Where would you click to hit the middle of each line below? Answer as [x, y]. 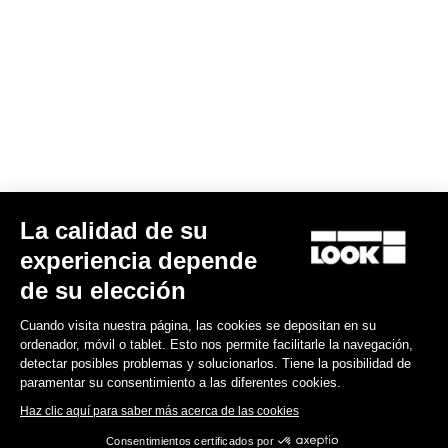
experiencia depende [138, 260]
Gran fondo [71, 48]
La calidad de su [114, 230]
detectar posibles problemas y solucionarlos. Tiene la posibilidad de [215, 363]
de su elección [103, 290]
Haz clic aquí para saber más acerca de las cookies [159, 411]
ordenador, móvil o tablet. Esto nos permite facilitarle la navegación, [216, 344]
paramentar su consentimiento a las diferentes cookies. [180, 382]
